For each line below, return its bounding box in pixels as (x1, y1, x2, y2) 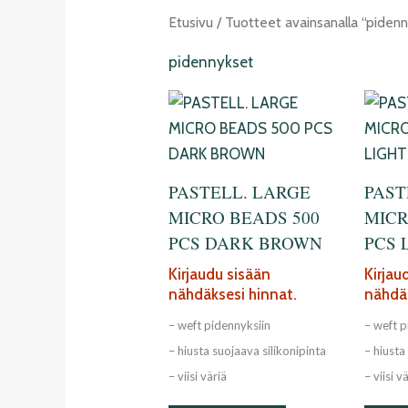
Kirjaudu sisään (168, 265, 271, 284)
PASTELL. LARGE (168, 179, 311, 203)
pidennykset (168, 53, 254, 72)
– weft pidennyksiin (168, 317, 271, 332)
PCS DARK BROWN (168, 230, 323, 254)
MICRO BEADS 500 (168, 205, 321, 229)
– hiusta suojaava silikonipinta (168, 342, 327, 358)
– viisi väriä (168, 368, 228, 383)
